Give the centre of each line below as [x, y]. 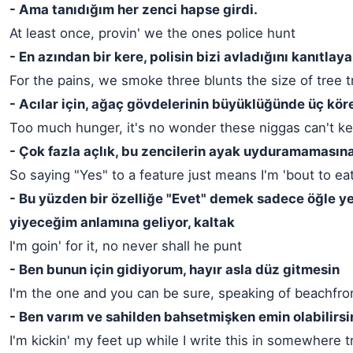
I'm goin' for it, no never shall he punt [126, 246]
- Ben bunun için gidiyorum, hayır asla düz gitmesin [175, 269]
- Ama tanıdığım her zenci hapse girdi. [134, 9]
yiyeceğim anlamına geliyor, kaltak [122, 222]
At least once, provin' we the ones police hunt [152, 33]
